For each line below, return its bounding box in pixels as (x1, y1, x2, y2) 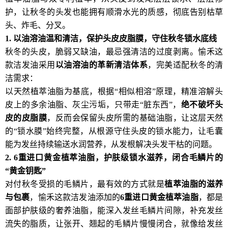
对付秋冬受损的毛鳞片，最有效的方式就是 (5, 179, 165, 188)
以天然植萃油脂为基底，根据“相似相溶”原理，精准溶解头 (5, 87, 223, 96)
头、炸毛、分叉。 (5, 20, 70, 30)
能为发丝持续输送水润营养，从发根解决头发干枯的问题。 (5, 139, 217, 149)
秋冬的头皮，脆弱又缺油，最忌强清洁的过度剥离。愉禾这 (5, 47, 223, 56)
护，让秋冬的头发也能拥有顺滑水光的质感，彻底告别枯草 (5, 7, 223, 16)
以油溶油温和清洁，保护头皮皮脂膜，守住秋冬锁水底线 (13, 34, 217, 43)
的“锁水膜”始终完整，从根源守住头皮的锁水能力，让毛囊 (5, 126, 223, 135)
